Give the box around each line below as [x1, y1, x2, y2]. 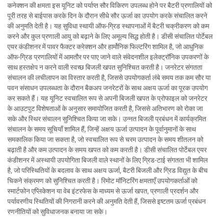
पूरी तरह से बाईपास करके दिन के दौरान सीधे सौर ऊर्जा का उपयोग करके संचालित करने [7, 11, 207, 20]
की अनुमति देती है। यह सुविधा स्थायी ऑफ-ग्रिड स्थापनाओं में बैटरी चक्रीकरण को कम [7, 22, 209, 30]
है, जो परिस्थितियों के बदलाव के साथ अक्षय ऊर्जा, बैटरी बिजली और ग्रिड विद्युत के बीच [7, 166, 208, 174]
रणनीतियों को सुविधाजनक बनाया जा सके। [7, 207, 108, 216]
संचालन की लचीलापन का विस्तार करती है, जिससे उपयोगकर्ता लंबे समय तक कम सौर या [7, 73, 211, 82]
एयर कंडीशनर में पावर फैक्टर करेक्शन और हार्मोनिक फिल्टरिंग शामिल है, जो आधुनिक [7, 42, 203, 51]
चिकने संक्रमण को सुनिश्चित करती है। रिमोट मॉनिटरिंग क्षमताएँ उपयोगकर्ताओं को [7, 176, 197, 185]
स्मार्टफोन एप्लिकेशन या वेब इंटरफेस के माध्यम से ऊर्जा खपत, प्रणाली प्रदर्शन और [7, 187, 198, 195]
